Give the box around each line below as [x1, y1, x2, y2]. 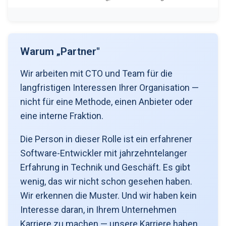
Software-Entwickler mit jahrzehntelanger [20, 147, 187, 158]
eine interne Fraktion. [20, 110, 103, 121]
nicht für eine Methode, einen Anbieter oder [20, 96, 193, 107]
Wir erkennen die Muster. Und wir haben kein [20, 190, 197, 201]
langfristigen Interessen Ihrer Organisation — [20, 82, 199, 93]
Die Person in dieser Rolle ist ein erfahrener [20, 133, 192, 144]
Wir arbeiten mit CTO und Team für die [20, 68, 173, 79]
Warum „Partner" [20, 45, 100, 58]
